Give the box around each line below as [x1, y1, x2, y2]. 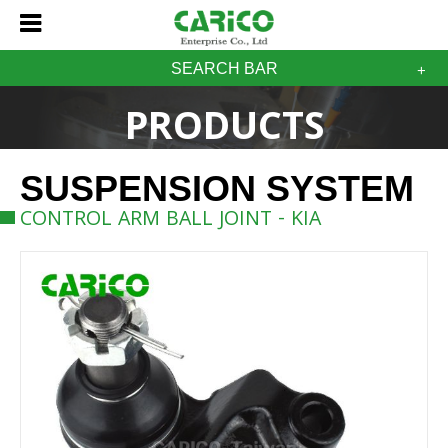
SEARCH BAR [170, 60, 278, 77]
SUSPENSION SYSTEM [20, 168, 414, 210]
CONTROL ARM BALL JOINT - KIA [20, 204, 321, 239]
